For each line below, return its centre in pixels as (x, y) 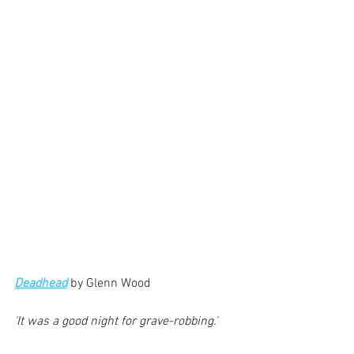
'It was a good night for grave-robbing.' (116, 321)
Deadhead (41, 283)
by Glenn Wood (109, 283)
